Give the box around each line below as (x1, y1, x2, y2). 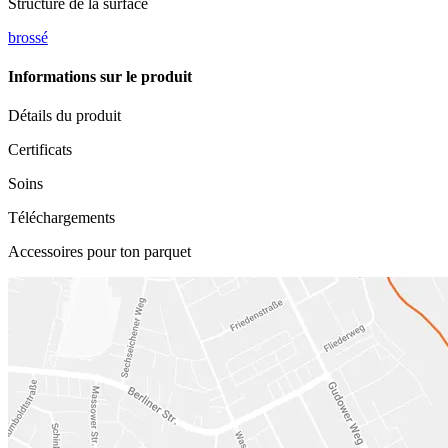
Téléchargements (8, 209, 115, 227)
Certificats (8, 141, 72, 159)
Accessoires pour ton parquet (8, 243, 191, 261)
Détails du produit (8, 107, 121, 125)
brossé (8, 28, 48, 46)
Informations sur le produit (8, 68, 192, 86)
